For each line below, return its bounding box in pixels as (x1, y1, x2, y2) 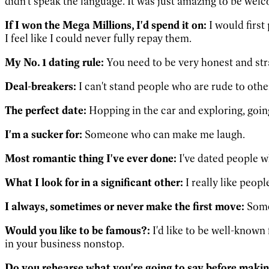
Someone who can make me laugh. (82, 127, 245, 141)
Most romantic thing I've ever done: (5, 151, 177, 165)
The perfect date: (5, 103, 86, 117)
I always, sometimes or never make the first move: (5, 199, 244, 213)
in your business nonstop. (5, 237, 124, 250)
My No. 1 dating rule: (5, 55, 104, 69)
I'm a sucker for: (5, 127, 82, 141)
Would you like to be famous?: (5, 223, 150, 237)
